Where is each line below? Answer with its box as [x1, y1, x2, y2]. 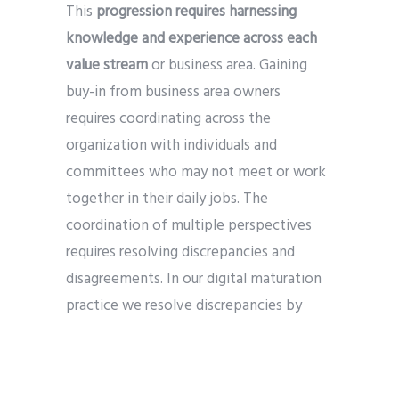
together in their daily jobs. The [66, 186, 268, 211]
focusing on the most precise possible [66, 320, 313, 345]
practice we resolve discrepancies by [66, 293, 302, 318]
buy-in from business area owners [66, 79, 281, 104]
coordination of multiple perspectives [66, 213, 312, 238]
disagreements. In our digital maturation [66, 266, 322, 291]
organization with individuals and [66, 133, 277, 158]
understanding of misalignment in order [66, 346, 319, 371]
